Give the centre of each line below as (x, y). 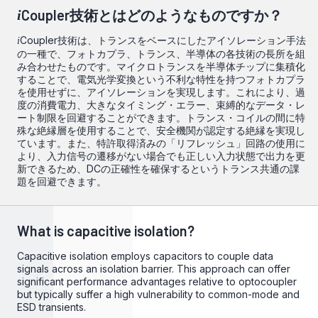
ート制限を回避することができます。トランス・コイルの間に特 (161, 117)
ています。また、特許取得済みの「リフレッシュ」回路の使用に (161, 143)
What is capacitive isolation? (106, 231)
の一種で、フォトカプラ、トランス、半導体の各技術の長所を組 (161, 54)
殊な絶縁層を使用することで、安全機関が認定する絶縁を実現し (161, 130)
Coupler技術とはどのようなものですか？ (152, 15)
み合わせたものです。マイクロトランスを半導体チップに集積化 (161, 66)
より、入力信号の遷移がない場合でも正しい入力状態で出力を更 (161, 156)
